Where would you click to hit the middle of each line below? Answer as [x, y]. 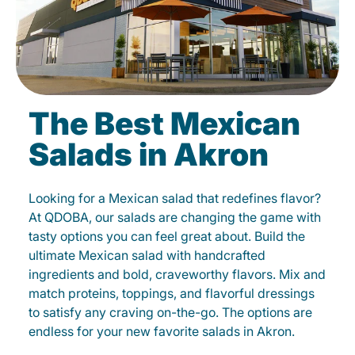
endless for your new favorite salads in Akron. [162, 331]
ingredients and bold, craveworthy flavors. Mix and [177, 274]
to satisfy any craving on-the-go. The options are [170, 312]
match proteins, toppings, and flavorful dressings [172, 293]
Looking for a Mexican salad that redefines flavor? [175, 198]
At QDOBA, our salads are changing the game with [175, 217]
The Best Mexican [164, 123]
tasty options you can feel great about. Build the [167, 236]
